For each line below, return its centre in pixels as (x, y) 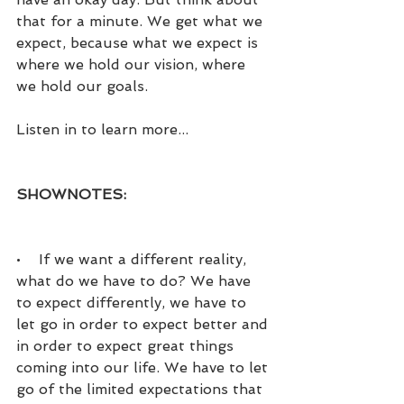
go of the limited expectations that (142, 389)
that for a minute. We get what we (142, 21)
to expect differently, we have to (133, 302)
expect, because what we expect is (139, 42)
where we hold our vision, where (133, 64)
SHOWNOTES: (71, 194)
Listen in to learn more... (102, 129)
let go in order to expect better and (144, 324)
